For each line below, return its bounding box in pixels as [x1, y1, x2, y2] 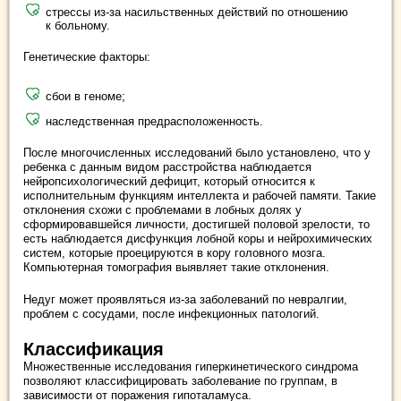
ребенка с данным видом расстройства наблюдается [23, 160, 311, 174]
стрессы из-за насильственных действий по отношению [46, 5, 348, 19]
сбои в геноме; [46, 90, 125, 103]
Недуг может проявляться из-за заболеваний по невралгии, [23, 293, 347, 306]
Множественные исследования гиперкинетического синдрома [23, 360, 358, 373]
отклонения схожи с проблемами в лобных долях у [23, 203, 302, 217]
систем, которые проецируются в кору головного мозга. [23, 246, 326, 260]
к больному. [46, 19, 110, 32]
